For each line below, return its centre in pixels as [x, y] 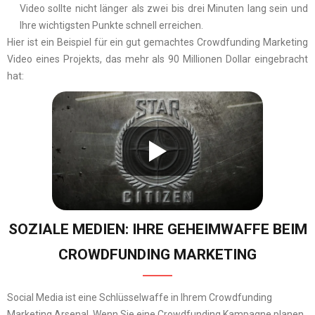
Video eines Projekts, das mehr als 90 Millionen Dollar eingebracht [157, 59]
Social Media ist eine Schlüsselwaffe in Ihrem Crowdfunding [140, 298]
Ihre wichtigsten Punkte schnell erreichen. [111, 25]
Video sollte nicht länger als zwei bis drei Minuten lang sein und [163, 8]
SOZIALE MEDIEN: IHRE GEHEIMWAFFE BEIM [157, 230]
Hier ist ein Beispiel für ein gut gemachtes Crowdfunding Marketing [157, 42]
